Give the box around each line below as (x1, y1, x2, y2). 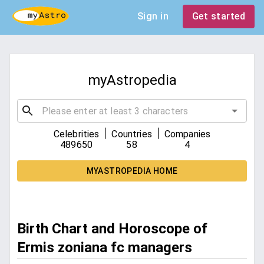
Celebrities (53, 128, 100, 140)
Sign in (137, 11, 169, 22)
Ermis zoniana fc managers (17, 239, 192, 256)
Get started (192, 11, 245, 22)
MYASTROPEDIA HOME (86, 166, 178, 176)
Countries (111, 128, 152, 140)
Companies (164, 128, 211, 140)
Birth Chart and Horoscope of (17, 220, 207, 237)
